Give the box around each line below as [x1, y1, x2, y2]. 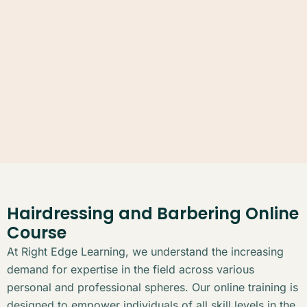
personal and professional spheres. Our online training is [7, 280, 298, 294]
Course [7, 221, 66, 244]
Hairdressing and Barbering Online [7, 201, 299, 225]
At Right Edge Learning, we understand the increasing [7, 244, 284, 258]
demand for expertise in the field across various [7, 262, 254, 276]
